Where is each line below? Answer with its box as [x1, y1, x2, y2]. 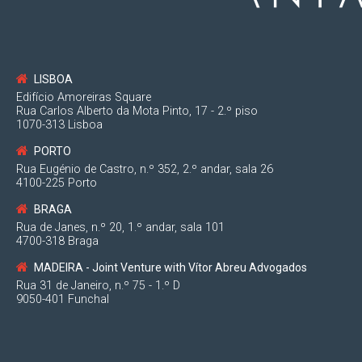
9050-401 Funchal [16, 292, 109, 306]
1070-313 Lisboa [16, 117, 103, 132]
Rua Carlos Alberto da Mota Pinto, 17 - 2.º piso [16, 103, 258, 118]
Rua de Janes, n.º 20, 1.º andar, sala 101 [16, 220, 225, 234]
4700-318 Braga [16, 234, 99, 248]
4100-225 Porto [16, 175, 97, 190]
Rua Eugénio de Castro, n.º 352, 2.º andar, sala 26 [16, 162, 273, 176]
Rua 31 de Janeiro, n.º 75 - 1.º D [16, 278, 180, 293]
